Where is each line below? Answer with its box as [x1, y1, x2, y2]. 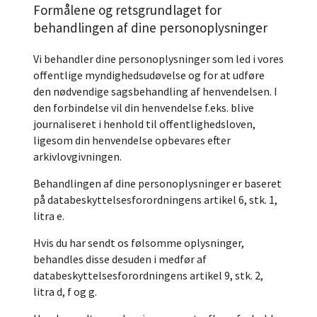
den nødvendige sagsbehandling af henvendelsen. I [33, 84, 277, 98]
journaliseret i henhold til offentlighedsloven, [33, 117, 255, 131]
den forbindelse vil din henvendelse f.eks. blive [33, 100, 254, 115]
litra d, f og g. [33, 284, 97, 299]
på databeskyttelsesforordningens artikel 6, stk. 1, [33, 192, 277, 207]
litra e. [33, 209, 64, 223]
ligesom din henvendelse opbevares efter [33, 133, 231, 147]
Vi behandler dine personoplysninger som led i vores [33, 52, 284, 66]
